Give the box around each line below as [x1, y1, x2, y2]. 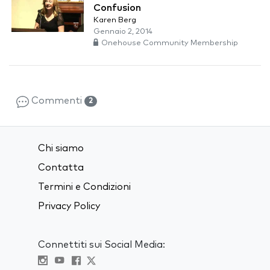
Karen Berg [93, 16, 136, 25]
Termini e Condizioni [38, 182, 131, 192]
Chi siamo [38, 143, 84, 154]
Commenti [28, 96, 84, 106]
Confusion [93, 3, 141, 13]
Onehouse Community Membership [101, 39, 238, 48]
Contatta [38, 163, 84, 173]
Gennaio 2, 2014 [93, 28, 152, 36]
